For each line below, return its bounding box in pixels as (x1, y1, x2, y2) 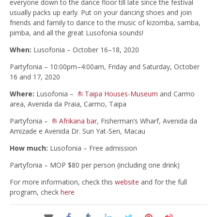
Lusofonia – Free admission (48, 143, 137, 153)
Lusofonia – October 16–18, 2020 (31, 45, 139, 54)
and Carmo (158, 89, 195, 98)
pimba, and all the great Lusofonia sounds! (10, 28, 143, 37)
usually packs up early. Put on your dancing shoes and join (10, 7, 192, 17)
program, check (10, 187, 61, 197)
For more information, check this (10, 177, 115, 186)
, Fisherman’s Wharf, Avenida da (97, 116, 197, 125)
